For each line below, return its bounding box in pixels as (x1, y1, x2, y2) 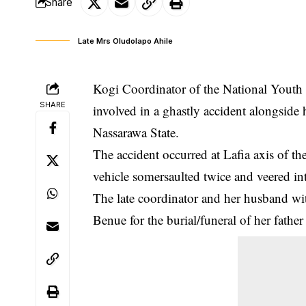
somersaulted (133, 167, 201, 184)
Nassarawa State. (93, 123, 180, 141)
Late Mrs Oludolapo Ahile (78, 36, 173, 46)
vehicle (93, 167, 133, 184)
